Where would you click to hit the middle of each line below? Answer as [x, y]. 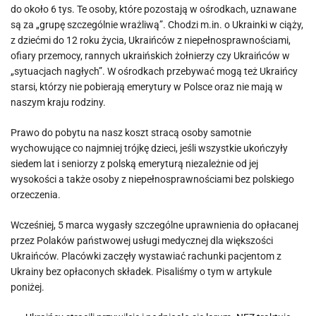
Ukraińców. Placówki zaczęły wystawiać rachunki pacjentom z [146, 256]
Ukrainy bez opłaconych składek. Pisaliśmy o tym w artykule [141, 272]
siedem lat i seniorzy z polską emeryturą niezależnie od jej [134, 164]
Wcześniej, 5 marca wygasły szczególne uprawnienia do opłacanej [154, 225]
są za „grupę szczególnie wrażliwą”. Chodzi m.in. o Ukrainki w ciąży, [157, 25]
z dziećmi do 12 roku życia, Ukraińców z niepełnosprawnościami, [151, 40]
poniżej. [28, 287]
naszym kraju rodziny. [58, 102]
